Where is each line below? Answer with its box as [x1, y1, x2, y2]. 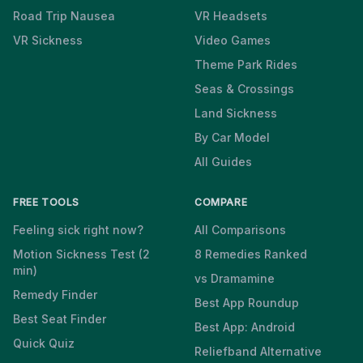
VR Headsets [194, 9, 267, 23]
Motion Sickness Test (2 [13, 247, 150, 261]
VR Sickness [13, 33, 83, 47]
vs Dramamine [194, 271, 275, 285]
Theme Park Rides [194, 58, 297, 71]
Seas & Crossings [194, 82, 294, 96]
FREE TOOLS [13, 196, 79, 208]
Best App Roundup [194, 296, 299, 310]
